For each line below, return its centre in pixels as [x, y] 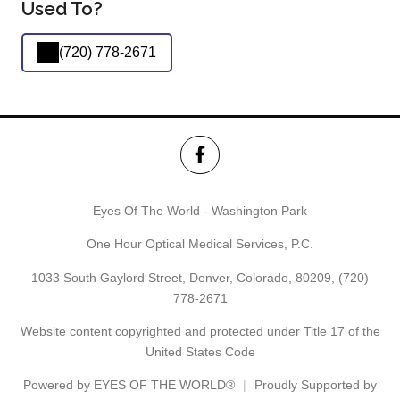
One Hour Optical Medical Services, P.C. [200, 244]
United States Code [200, 351]
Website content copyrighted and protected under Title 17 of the [200, 331]
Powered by [58, 385]
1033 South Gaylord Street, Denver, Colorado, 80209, [185, 277]
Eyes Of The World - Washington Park [200, 210]
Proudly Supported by [316, 385]
